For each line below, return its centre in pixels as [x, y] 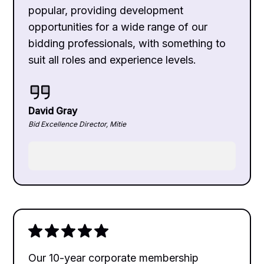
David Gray [53, 110]
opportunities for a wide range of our [118, 27]
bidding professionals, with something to [127, 43]
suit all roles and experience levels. [113, 60]
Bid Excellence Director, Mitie [77, 124]
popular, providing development [106, 10]
